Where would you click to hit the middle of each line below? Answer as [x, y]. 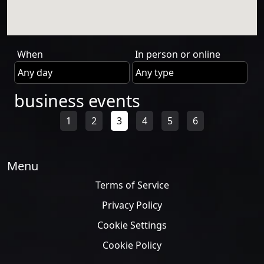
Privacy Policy [132, 205]
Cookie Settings [132, 225]
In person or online [178, 54]
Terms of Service [132, 185]
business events [77, 100]
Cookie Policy [132, 245]
